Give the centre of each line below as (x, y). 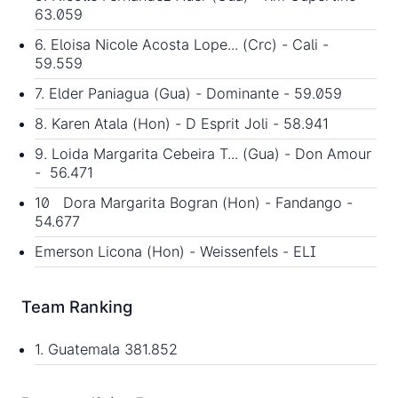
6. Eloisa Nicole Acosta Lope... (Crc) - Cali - (182, 45)
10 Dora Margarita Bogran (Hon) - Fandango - (194, 203)
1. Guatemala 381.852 (106, 349)
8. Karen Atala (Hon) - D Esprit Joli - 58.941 (182, 124)
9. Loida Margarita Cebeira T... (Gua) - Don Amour (203, 154)
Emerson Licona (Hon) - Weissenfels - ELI (175, 252)
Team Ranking (77, 306)
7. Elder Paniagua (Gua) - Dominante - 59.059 (188, 94)
